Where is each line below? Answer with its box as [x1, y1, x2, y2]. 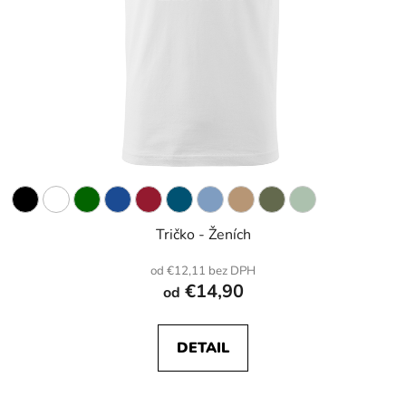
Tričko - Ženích [155, 225, 251, 246]
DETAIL [177, 338, 229, 359]
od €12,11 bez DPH [150, 263, 256, 280]
